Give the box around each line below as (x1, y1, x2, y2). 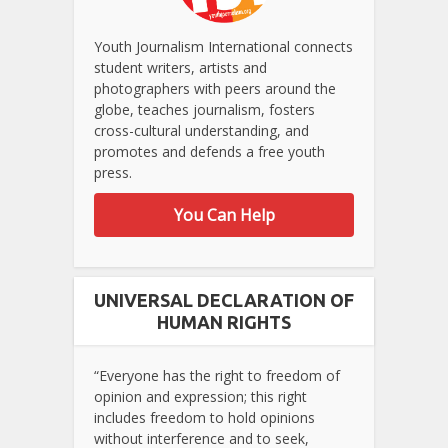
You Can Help (173, 204, 275, 227)
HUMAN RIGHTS (157, 312, 291, 333)
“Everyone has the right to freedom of (94, 366, 340, 386)
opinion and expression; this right (94, 387, 307, 407)
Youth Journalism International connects (94, 37, 353, 57)
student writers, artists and (94, 58, 267, 78)
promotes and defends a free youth (94, 142, 325, 162)
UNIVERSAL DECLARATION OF (94, 290, 354, 311)
